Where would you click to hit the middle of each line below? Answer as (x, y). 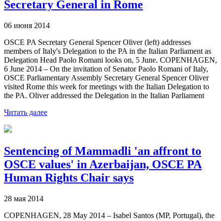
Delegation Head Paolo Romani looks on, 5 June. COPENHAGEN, (110, 60)
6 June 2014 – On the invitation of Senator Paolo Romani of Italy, (106, 69)
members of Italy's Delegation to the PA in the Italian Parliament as (108, 51)
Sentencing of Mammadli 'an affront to (103, 151)
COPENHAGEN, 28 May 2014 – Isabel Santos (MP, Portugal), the (109, 215)
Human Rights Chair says (69, 177)
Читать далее (26, 112)
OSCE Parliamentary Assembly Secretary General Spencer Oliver (106, 77)
